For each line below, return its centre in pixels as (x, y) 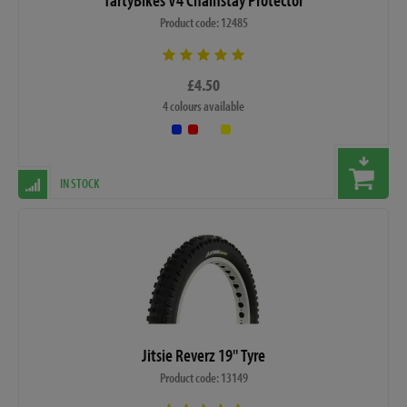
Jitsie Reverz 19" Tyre (203, 354)
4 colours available (203, 106)
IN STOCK (80, 184)
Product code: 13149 (203, 377)
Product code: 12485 (203, 23)
